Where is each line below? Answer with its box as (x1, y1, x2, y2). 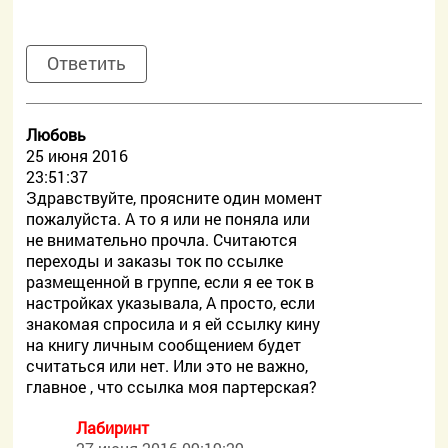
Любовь (26, 124, 87, 145)
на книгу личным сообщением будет (26, 334, 302, 355)
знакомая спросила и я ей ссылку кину (26, 313, 321, 334)
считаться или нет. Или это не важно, (26, 355, 309, 376)
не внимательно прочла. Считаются (26, 229, 298, 250)
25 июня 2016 (26, 145, 129, 166)
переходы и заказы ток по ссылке (26, 250, 284, 271)
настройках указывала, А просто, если (26, 292, 316, 313)
